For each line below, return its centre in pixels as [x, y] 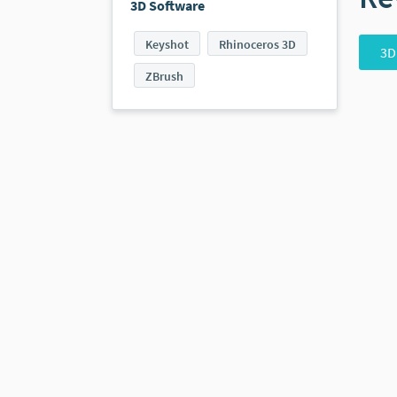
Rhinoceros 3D [257, 44]
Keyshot [167, 44]
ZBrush [164, 76]
